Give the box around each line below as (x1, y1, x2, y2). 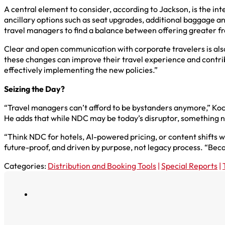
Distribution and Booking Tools (48, 161, 156, 171)
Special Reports (161, 161, 217, 171)
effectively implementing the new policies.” (4, 65, 158, 75)
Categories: (4, 161, 48, 171)
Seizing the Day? (4, 83, 66, 94)
